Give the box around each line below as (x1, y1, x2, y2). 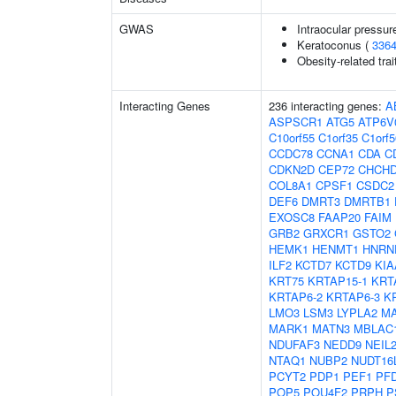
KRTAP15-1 (308, 272, 368, 289)
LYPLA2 (337, 304, 377, 321)
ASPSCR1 (269, 113, 323, 130)
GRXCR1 (303, 225, 349, 241)
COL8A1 (269, 177, 312, 194)
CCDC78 (269, 145, 313, 162)
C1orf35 (318, 129, 358, 146)
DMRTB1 (344, 193, 391, 209)
